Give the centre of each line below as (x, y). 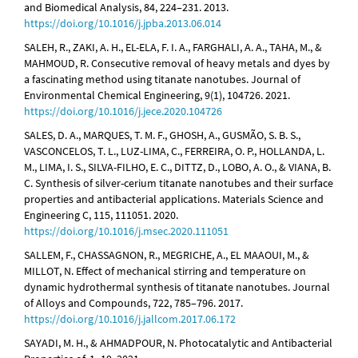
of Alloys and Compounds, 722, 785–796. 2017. (133, 303)
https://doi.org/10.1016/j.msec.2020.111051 (126, 231)
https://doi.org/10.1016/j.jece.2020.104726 (123, 111)
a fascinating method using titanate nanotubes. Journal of (162, 80)
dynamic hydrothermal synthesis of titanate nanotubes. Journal (177, 287)
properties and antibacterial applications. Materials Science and (174, 199)
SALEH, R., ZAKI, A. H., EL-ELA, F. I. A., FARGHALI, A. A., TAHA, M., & (173, 48)
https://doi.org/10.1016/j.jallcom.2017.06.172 (130, 319)
